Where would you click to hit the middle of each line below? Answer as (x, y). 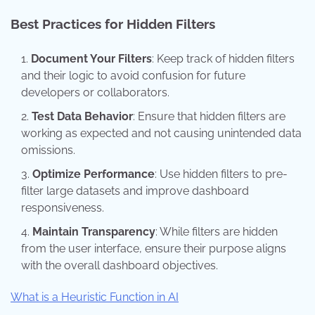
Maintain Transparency (94, 231)
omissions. (48, 150)
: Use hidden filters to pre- (221, 174)
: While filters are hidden (217, 231)
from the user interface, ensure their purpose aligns (154, 248)
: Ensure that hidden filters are (209, 116)
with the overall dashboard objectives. (120, 265)
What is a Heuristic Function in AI (95, 297)
